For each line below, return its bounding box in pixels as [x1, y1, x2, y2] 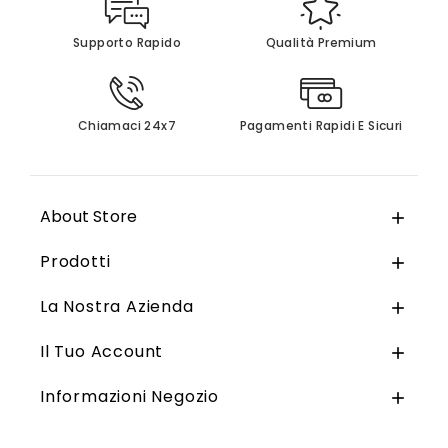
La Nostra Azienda [40, 295, 194, 319]
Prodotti [40, 250, 111, 274]
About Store [40, 205, 138, 229]
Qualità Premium [265, 34, 377, 52]
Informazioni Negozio [40, 385, 219, 409]
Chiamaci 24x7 [77, 117, 177, 135]
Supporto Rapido [73, 34, 181, 52]
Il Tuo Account [40, 340, 164, 364]
